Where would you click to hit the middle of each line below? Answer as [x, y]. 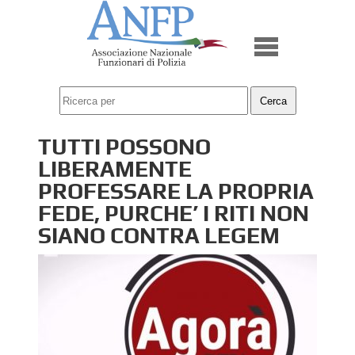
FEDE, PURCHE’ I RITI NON [174, 214]
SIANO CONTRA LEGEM [159, 236]
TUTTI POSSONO [124, 147]
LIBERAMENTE [115, 169]
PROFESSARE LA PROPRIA [176, 191]
